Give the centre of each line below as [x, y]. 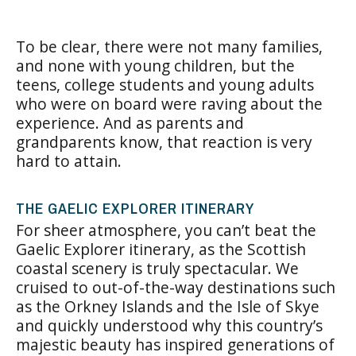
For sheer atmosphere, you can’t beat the [166, 230]
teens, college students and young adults [165, 85]
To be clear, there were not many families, [169, 46]
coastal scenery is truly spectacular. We [157, 268]
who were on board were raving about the [169, 104]
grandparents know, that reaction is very [164, 142]
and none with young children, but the [155, 66]
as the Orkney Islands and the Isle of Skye [168, 306]
